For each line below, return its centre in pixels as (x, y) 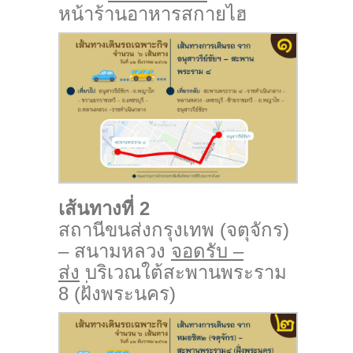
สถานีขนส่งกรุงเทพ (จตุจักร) (174, 229)
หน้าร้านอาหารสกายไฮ (153, 14)
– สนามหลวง (115, 251)
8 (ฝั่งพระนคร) (117, 293)
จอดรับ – (207, 251)
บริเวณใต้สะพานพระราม (183, 272)
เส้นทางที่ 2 (104, 208)
